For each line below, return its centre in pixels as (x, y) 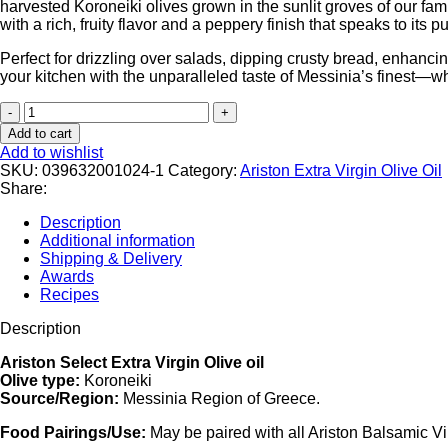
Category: (202, 170)
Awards (67, 276)
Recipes (69, 294)
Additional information (117, 240)
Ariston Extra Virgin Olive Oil (341, 170)
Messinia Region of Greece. (219, 398)
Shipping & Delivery (111, 258)
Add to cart (40, 133)
